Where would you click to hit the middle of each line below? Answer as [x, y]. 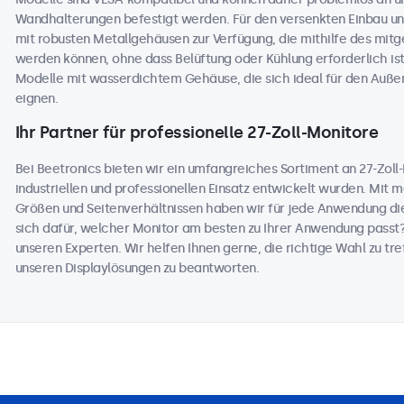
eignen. [36, 99]
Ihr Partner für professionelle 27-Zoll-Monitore [196, 133]
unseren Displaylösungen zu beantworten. [137, 268]
